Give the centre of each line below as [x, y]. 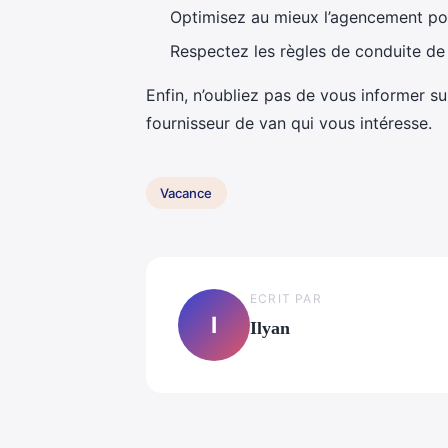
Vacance [186, 192]
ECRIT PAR [286, 298]
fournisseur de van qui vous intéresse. [289, 123]
